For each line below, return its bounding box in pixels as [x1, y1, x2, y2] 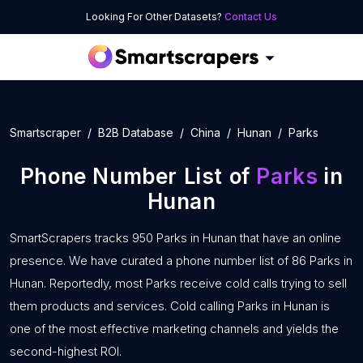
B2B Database [98, 126, 173, 139]
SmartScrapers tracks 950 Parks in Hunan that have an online [10, 230, 341, 246]
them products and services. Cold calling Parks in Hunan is [10, 298, 330, 314]
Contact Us [224, 11, 277, 23]
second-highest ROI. [10, 344, 122, 359]
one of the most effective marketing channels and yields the [10, 321, 339, 336]
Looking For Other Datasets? [86, 11, 224, 23]
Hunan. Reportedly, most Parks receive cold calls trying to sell [10, 275, 347, 291]
